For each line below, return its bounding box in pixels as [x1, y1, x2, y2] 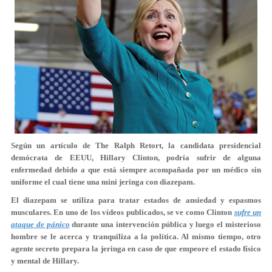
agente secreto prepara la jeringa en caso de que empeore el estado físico [11, 244, 261, 253]
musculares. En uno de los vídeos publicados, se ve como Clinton [11, 208, 234, 217]
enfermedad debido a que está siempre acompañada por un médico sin [11, 165, 261, 174]
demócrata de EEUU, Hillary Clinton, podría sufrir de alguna [11, 153, 261, 162]
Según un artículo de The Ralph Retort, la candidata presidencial [11, 141, 261, 150]
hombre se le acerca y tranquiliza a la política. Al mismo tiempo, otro [11, 232, 261, 241]
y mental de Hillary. [11, 256, 79, 265]
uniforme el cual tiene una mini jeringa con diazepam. [11, 177, 195, 186]
